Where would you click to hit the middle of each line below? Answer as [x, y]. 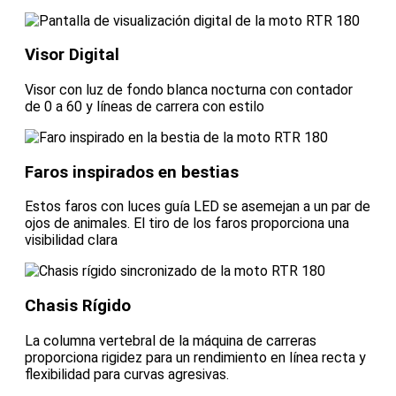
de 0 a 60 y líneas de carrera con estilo [145, 107]
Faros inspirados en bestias [132, 172]
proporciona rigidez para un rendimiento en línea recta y [195, 357]
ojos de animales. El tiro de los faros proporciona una [187, 224]
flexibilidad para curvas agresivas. [127, 374]
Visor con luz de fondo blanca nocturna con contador [189, 90]
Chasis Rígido [78, 306]
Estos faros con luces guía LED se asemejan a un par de [198, 207]
